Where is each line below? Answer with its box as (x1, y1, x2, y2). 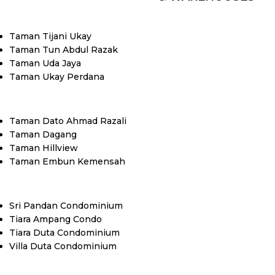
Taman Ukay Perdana (9, 71, 104, 83)
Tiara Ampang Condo (9, 214, 102, 225)
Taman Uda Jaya (9, 58, 81, 69)
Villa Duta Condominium (9, 241, 117, 252)
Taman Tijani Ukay (9, 31, 91, 42)
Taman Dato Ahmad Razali (9, 115, 126, 127)
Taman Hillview (9, 142, 78, 154)
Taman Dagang (9, 129, 77, 141)
